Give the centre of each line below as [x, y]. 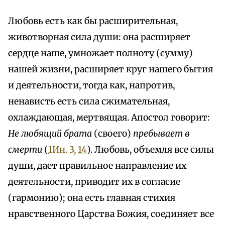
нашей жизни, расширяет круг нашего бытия [110, 70]
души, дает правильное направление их [97, 166]
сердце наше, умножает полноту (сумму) [100, 53]
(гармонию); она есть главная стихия [92, 198]
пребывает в [161, 134]
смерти [25, 150]
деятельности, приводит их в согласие [94, 182]
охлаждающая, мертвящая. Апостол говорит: [109, 118]
